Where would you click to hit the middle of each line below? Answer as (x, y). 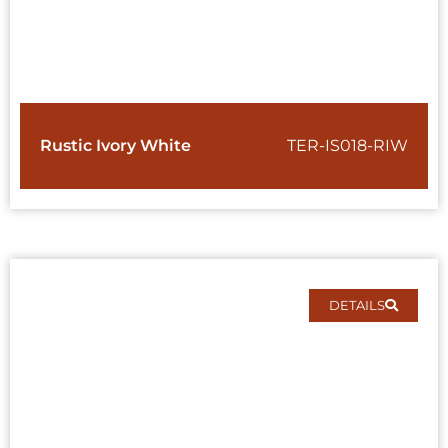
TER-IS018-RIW (347, 146)
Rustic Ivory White (115, 146)
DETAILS (357, 305)
